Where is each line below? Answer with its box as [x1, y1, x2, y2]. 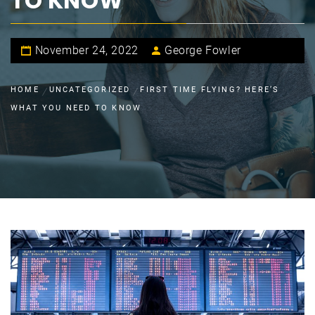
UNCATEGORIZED [49, 84, 131, 94]
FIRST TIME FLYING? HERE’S [140, 84, 280, 94]
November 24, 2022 [34, 43, 139, 57]
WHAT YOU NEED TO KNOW [11, 103, 142, 112]
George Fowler [165, 43, 241, 57]
